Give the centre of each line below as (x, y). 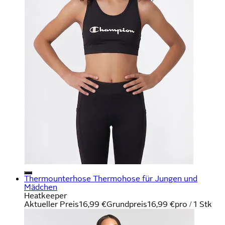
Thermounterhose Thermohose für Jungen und (111, 178)
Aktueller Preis (51, 204)
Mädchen (41, 187)
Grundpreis (127, 204)
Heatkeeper (45, 195)
